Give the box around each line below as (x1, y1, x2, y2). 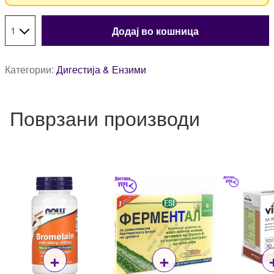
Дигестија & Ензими (56, 62, 146, 77)
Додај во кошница (112, 23, 199, 38)
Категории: (5, 62, 56, 77)
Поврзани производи (10, 103, 200, 131)
